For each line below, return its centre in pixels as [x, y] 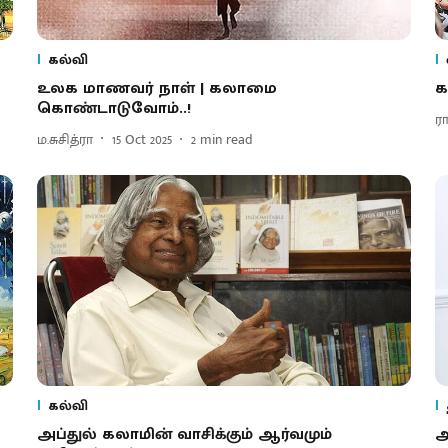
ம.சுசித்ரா [64, 139]
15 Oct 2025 [141, 139]
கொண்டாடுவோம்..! [113, 109]
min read [226, 139]
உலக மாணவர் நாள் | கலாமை [156, 89]
